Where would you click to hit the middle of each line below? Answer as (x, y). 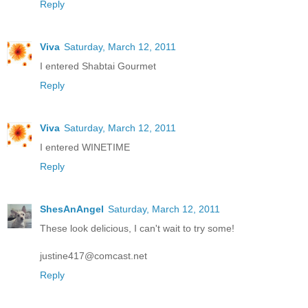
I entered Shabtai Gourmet (98, 66)
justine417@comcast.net (93, 255)
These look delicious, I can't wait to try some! (137, 228)
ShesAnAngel (72, 209)
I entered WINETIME (85, 147)
